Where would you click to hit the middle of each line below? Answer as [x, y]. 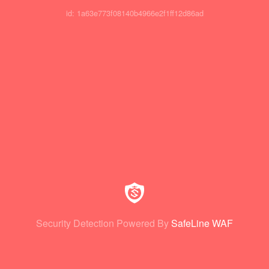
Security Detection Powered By [102, 223]
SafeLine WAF [202, 223]
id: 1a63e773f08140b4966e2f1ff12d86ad [134, 13]
